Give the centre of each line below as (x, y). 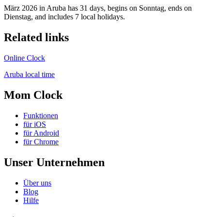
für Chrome (41, 141)
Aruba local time (29, 75)
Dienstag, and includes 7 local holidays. (64, 17)
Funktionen (41, 115)
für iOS (35, 124)
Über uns (37, 183)
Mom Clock (33, 95)
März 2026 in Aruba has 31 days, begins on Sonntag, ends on (98, 8)
